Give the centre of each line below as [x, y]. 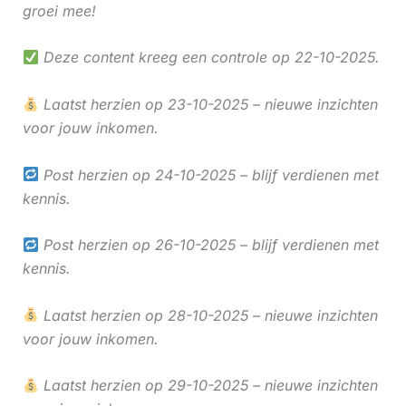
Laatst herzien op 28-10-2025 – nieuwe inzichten [208, 315]
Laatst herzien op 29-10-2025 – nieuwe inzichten [208, 386]
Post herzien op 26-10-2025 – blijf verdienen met [208, 245]
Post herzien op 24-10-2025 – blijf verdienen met [208, 174]
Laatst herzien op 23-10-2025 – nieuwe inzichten [208, 104]
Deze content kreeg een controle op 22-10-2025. [209, 58]
